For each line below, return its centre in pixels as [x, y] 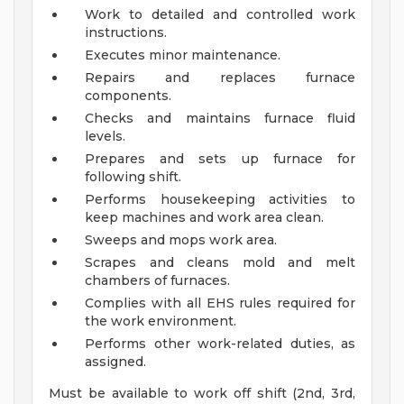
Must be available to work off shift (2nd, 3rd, [202, 394]
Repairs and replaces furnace [220, 78]
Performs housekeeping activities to [220, 200]
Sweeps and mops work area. [181, 240]
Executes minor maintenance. [183, 55]
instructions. [126, 33]
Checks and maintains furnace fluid [220, 119]
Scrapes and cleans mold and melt [220, 263]
